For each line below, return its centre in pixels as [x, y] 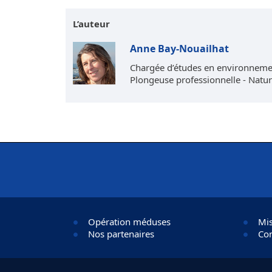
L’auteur [91, 24]
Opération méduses [129, 222]
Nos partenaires [121, 234]
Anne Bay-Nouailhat [179, 49]
